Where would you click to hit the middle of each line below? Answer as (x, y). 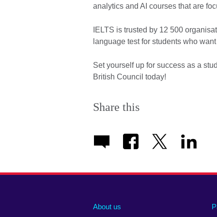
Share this (116, 107)
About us (107, 206)
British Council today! (132, 77)
